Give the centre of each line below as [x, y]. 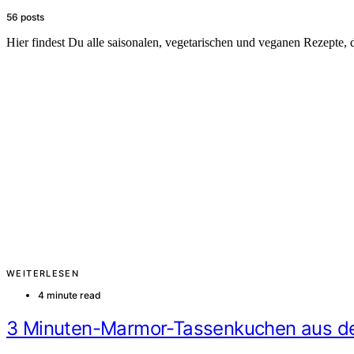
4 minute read [70, 295]
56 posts [25, 17]
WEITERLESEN [43, 273]
